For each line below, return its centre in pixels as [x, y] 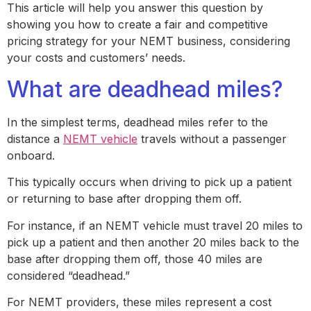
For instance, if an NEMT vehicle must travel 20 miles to [155, 225]
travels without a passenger [212, 138]
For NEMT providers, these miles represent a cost [139, 302]
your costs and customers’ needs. [98, 58]
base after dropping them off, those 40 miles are [135, 259]
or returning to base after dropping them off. [128, 199]
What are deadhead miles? [151, 89]
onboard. [34, 155]
